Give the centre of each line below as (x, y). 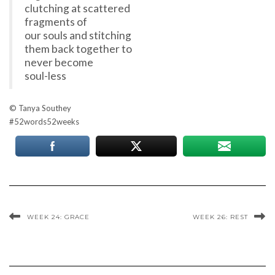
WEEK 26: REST (220, 217)
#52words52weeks (44, 122)
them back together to (78, 49)
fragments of (56, 22)
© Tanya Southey (40, 108)
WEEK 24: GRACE (58, 217)
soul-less (45, 76)
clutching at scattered (77, 9)
